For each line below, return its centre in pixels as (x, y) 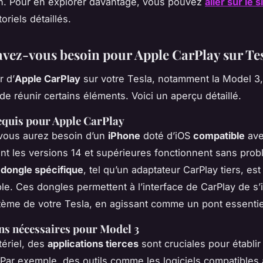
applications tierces (93, 244)
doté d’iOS (167, 136)
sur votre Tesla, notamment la (151, 79)
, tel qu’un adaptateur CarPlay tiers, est (172, 170)
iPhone (124, 136)
